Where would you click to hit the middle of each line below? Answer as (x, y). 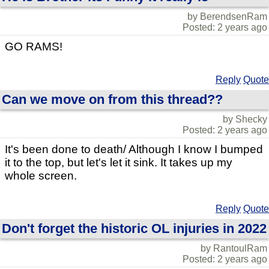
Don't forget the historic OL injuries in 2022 (134, 229)
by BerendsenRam (227, 17)
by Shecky (245, 119)
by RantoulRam (234, 249)
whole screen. (41, 176)
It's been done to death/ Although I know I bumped (134, 150)
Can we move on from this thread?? (112, 100)
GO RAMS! (34, 47)
